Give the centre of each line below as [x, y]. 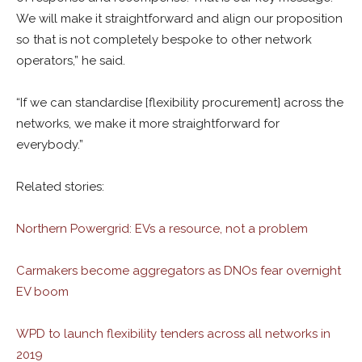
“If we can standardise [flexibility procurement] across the [180, 103]
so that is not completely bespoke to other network [164, 40]
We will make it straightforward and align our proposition [179, 19]
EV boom [42, 292]
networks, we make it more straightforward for [148, 124]
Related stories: [60, 187]
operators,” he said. [71, 61]
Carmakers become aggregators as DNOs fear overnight [179, 271]
